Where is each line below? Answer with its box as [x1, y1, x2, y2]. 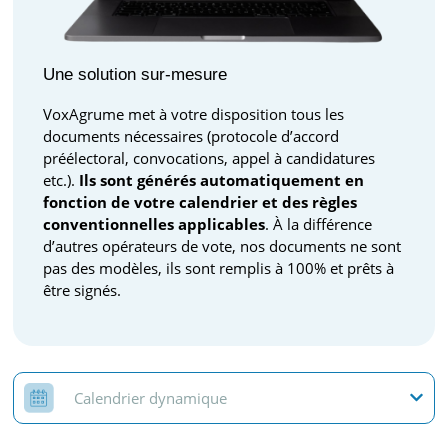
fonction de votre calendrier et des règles [43, 192, 357, 213]
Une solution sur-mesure [43, 65, 227, 85]
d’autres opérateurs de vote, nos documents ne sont [43, 236, 401, 257]
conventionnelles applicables [43, 214, 265, 235]
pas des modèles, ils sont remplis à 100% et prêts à [43, 258, 394, 279]
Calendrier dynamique [74, 387, 227, 408]
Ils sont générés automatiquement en [79, 170, 364, 191]
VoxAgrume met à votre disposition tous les [43, 104, 344, 125]
